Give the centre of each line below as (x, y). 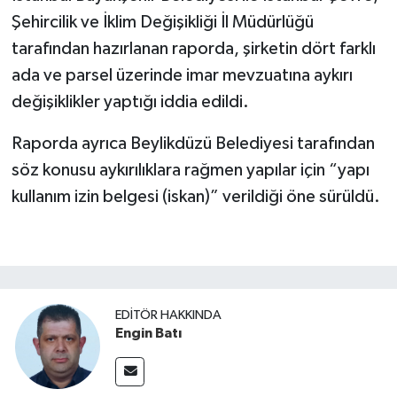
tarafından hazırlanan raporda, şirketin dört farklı (193, 48)
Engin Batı (148, 334)
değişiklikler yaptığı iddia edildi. (130, 101)
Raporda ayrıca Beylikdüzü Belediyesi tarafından (193, 143)
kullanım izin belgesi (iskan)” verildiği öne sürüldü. (195, 196)
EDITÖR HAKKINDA (168, 315)
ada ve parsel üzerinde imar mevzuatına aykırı (182, 75)
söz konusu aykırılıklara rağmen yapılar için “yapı (190, 170)
